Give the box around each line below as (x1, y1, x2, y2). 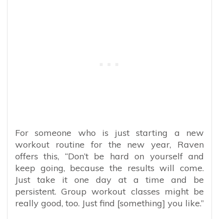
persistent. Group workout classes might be (15, 185, 204, 197)
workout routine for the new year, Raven (15, 138, 204, 150)
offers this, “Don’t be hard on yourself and (15, 150, 204, 162)
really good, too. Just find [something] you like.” (15, 197, 204, 209)
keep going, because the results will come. (15, 162, 204, 174)
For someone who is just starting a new (15, 127, 204, 138)
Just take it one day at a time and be (15, 174, 204, 185)
